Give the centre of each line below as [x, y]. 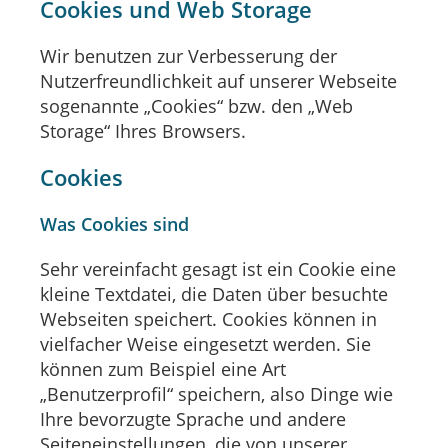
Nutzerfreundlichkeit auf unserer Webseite [218, 80]
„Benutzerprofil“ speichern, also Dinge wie [216, 393]
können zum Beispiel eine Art [163, 368]
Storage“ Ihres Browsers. [143, 130]
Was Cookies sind [114, 223]
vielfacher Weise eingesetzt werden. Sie [205, 343]
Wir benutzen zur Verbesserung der [188, 55]
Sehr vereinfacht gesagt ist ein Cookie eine [218, 268]
